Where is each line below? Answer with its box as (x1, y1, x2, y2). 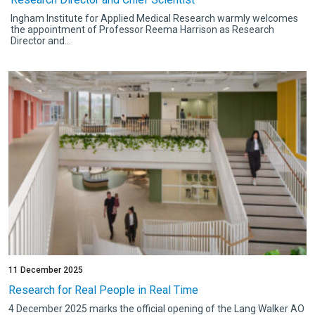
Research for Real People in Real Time (8, 283, 198, 297)
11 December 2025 (8, 265, 83, 275)
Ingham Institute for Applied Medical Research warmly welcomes (11, 13, 298, 24)
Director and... (11, 35, 71, 46)
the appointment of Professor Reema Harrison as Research (11, 24, 274, 35)
